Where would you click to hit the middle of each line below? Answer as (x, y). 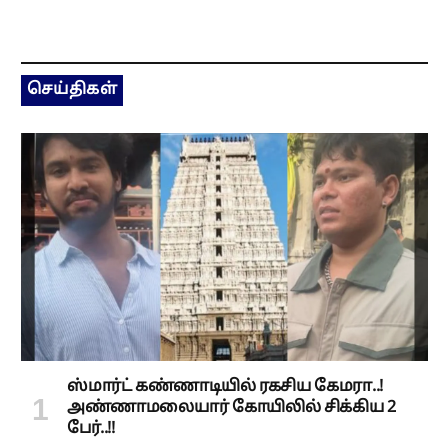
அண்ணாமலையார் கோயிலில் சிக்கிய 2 (231, 408)
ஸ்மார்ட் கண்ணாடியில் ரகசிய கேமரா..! (225, 387)
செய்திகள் (72, 89)
